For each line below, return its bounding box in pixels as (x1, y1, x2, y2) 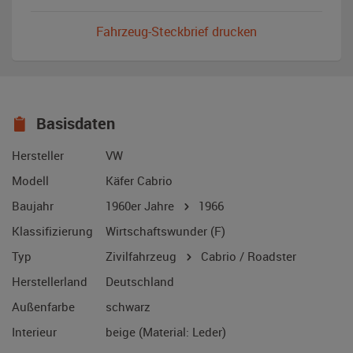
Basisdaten (32, 113, 115, 135)
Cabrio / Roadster (195, 248, 296, 265)
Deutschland (106, 273, 174, 290)
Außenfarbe (12, 299, 75, 315)
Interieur (12, 324, 57, 340)
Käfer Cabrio (106, 173, 173, 189)
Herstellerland (12, 273, 87, 290)
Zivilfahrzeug (106, 248, 180, 265)
